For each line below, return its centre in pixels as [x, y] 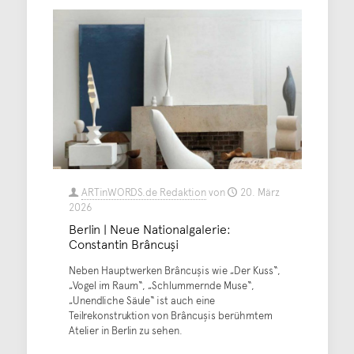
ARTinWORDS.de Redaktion [143, 192]
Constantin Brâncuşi [123, 244]
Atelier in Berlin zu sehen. [125, 331]
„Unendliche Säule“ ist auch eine [141, 301]
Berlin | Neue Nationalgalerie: [149, 229]
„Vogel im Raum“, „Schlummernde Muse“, [161, 286]
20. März [260, 192]
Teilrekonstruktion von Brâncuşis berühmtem [170, 316]
